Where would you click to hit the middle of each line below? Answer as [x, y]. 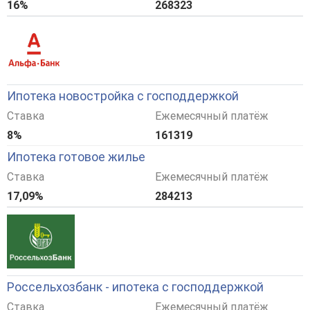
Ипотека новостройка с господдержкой [123, 96]
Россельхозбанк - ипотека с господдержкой [135, 287]
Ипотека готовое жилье [76, 157]
